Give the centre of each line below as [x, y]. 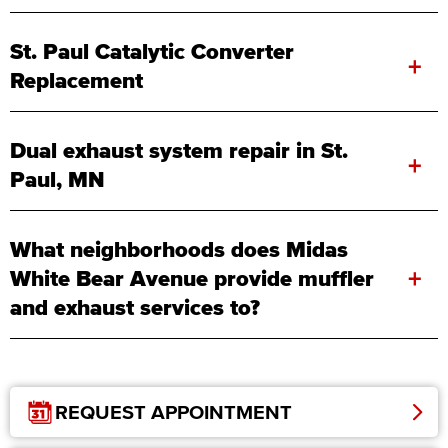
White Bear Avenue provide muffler [192, 278]
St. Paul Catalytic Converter [152, 51]
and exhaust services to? [135, 307]
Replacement [76, 80]
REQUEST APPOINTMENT [173, 412]
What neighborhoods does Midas [179, 249]
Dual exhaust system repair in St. [179, 150]
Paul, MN [57, 179]
